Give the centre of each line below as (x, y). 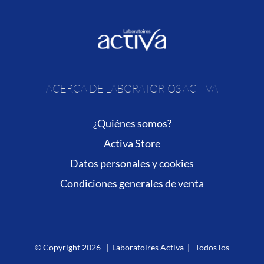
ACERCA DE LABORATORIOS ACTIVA (132, 89)
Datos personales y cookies (132, 164)
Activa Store (132, 143)
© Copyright (58, 247)
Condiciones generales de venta (132, 184)
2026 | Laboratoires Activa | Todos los (156, 247)
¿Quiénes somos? (132, 123)
